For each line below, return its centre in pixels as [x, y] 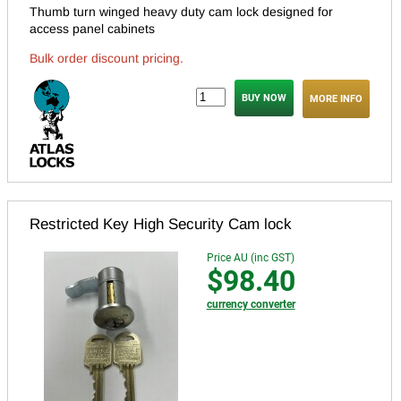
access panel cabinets [92, 28]
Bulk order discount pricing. [107, 58]
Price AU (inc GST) [250, 257]
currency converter [251, 304]
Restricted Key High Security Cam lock [161, 224]
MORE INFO [336, 98]
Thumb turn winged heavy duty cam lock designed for [181, 11]
